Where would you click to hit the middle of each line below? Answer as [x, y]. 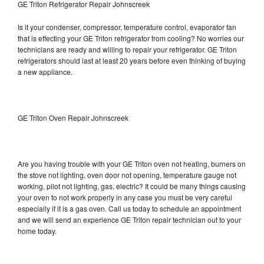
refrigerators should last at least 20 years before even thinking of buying [132, 60]
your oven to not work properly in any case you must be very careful [125, 197]
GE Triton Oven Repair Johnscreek [73, 117]
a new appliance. [46, 71]
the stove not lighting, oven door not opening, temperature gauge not [127, 174]
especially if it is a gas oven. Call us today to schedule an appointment [129, 208]
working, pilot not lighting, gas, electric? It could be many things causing [132, 186]
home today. [37, 230]
